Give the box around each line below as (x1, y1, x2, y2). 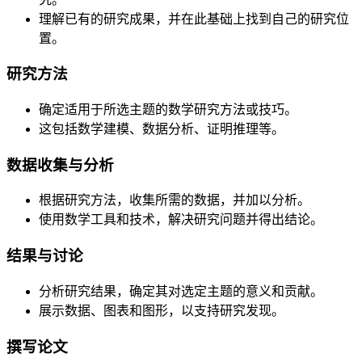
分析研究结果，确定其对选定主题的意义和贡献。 (39, 284, 323, 298)
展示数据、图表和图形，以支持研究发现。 (39, 303, 284, 318)
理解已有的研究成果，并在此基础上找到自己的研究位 (39, 11, 349, 26)
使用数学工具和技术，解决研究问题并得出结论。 (39, 213, 323, 227)
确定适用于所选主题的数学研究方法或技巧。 (39, 102, 297, 116)
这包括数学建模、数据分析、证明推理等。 (39, 121, 284, 136)
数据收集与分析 (6, 156, 114, 174)
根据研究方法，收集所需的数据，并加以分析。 (39, 193, 310, 208)
